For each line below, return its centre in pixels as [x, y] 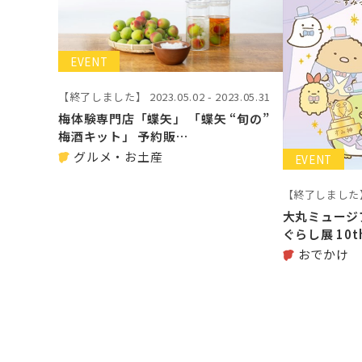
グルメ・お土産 [118, 156]
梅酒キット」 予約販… [123, 136]
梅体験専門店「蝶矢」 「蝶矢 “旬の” [164, 118]
